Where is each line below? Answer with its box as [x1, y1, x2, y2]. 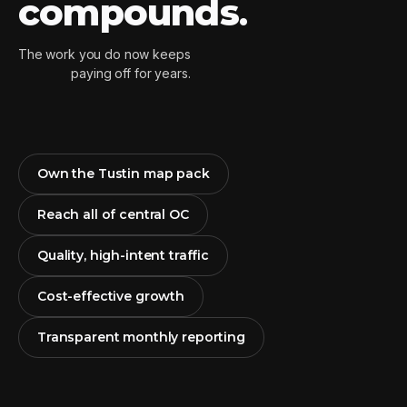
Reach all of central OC [37, 206, 189, 223]
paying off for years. [71, 65, 191, 82]
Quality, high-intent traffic [37, 247, 209, 264]
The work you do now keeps [18, 46, 191, 63]
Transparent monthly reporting [37, 329, 245, 346]
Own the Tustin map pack [37, 165, 210, 183]
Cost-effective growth [37, 288, 184, 305]
